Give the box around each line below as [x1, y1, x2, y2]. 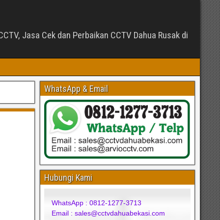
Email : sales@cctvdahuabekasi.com [52, 209, 165, 217]
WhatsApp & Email [44, 83, 109, 94]
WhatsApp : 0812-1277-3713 [52, 198, 142, 207]
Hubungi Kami [44, 172, 93, 183]
